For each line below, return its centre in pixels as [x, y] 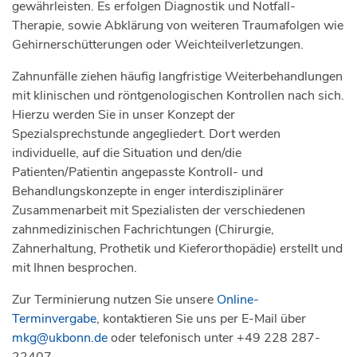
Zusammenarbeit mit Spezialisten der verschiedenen [159, 211]
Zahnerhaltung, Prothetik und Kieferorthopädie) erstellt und [177, 249]
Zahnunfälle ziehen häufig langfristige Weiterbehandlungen [177, 77]
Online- [238, 300]
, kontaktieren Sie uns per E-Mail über [201, 319]
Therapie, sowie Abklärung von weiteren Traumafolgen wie [178, 26]
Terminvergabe [54, 319]
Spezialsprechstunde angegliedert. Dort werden [146, 134]
